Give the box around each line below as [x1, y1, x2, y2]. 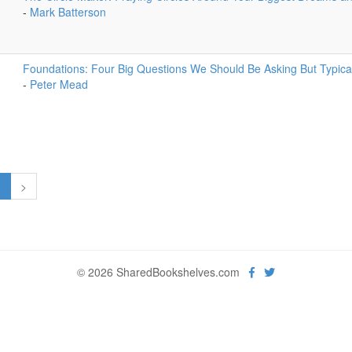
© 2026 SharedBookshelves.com [77, 264, 249, 280]
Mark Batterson [29, 4, 106, 20]
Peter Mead [29, 76, 88, 92]
